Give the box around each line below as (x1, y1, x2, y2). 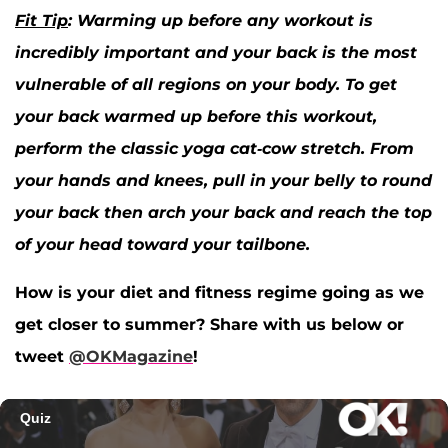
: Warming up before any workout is (68, 11, 373, 31)
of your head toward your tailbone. (15, 235, 310, 255)
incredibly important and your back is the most (15, 43, 417, 63)
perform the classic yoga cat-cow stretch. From (15, 139, 414, 159)
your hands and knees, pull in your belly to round (15, 171, 432, 191)
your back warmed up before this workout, (15, 107, 377, 127)
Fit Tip (15, 11, 68, 31)
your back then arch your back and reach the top (15, 203, 432, 223)
